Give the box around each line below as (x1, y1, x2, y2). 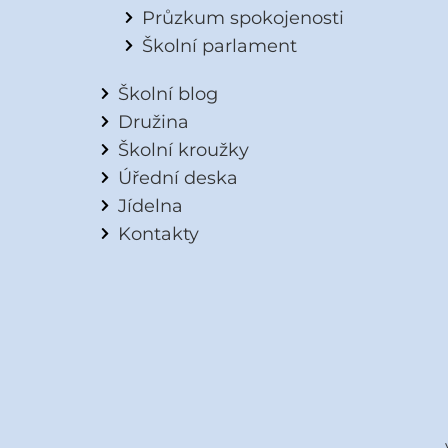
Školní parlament (141, 35, 297, 57)
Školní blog (117, 83, 218, 105)
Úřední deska (117, 167, 238, 189)
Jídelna (117, 195, 183, 217)
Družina (117, 111, 189, 133)
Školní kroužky (117, 139, 249, 161)
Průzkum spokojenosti (141, 7, 344, 29)
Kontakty (117, 223, 199, 245)
